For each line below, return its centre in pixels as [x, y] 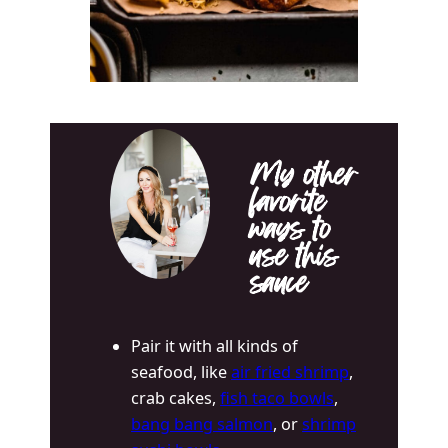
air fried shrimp [290, 371]
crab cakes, [176, 397]
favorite [288, 205]
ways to [291, 232]
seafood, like [181, 371]
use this [294, 259]
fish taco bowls [277, 397]
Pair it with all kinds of [215, 345]
